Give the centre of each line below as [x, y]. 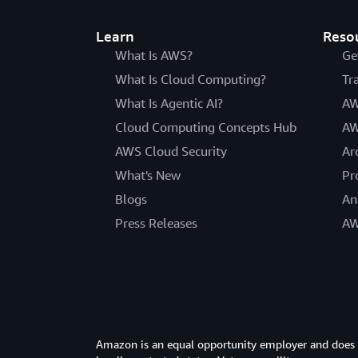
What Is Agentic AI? [169, 103]
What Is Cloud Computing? [191, 79]
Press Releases [156, 223]
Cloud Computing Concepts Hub [206, 127]
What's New [148, 175]
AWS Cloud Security [171, 151]
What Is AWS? [154, 55]
